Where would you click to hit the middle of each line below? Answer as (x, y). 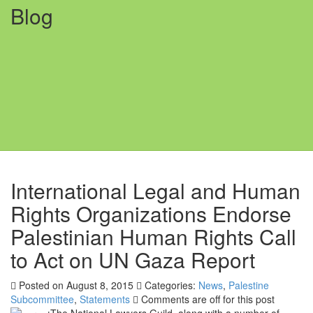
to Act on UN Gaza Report (133, 260)
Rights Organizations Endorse (151, 214)
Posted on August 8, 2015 (75, 285)
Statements (105, 299)
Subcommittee (42, 299)
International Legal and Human (155, 191)
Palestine (249, 285)
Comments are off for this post (208, 299)
